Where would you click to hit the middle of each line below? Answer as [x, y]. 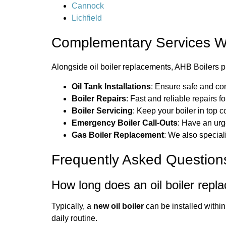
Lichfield [87, 18]
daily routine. [74, 218]
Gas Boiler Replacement [118, 135]
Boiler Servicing [102, 110]
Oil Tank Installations [111, 86]
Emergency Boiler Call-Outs [125, 123]
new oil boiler [119, 206]
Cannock [88, 6]
